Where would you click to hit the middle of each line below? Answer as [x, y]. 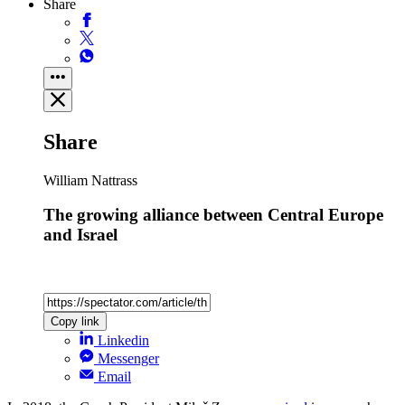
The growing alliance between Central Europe [213, 215]
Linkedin [123, 341]
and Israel [80, 235]
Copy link [75, 322]
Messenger [128, 359]
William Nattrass [90, 180]
